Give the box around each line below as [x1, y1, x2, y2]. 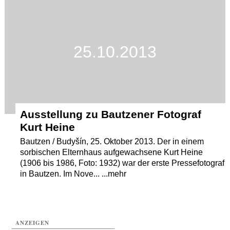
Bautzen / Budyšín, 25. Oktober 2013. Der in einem [20, 137, 204, 146]
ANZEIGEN [15, 219, 50, 227]
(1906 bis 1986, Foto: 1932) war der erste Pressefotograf [20, 158, 225, 167]
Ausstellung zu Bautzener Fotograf [20, 108, 202, 120]
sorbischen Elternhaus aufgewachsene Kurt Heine [20, 147, 203, 157]
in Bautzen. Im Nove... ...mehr [20, 169, 127, 178]
